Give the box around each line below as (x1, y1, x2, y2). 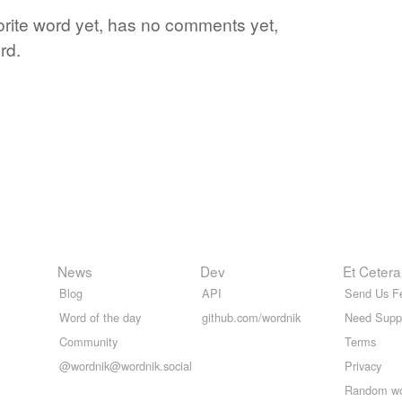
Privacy (345, 356, 381, 374)
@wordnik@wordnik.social (59, 356, 192, 374)
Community (59, 332, 118, 350)
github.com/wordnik (202, 308, 301, 326)
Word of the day (59, 308, 141, 326)
